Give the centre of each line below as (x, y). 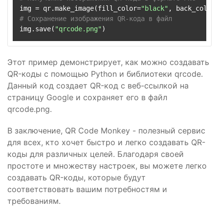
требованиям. (34, 201)
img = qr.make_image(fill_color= (80, 8)
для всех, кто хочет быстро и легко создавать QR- (106, 142)
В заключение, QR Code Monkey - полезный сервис (106, 131)
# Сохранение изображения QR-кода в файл (96, 19)
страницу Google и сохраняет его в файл (87, 97)
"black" (154, 8)
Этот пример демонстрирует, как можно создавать (108, 62)
